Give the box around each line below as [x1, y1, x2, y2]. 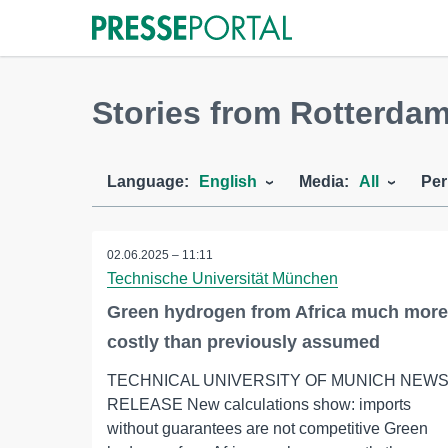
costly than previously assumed [107, 332, 380, 352]
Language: [107, 173, 189, 190]
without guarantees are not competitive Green [107, 420, 428, 437]
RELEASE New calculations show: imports [107, 396, 411, 413]
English [199, 173, 257, 190]
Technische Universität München [107, 270, 338, 287]
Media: [299, 173, 349, 190]
